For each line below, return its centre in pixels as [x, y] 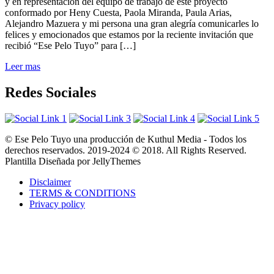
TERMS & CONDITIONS [83, 193]
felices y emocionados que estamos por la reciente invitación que [129, 35]
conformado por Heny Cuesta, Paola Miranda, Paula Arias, [118, 13]
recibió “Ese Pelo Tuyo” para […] [70, 46]
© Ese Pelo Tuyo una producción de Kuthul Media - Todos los [126, 139]
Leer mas [23, 67]
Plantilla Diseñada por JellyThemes [73, 161]
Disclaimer [50, 182]
